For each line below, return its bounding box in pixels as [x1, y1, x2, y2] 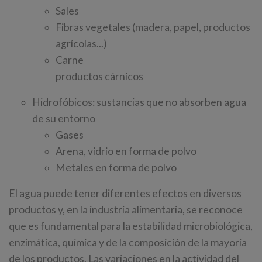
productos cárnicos [56, 70, 143, 83]
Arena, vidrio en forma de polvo [56, 145, 196, 158]
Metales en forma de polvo [56, 161, 177, 174]
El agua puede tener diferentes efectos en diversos [9, 187, 242, 200]
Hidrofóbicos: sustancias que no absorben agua [32, 96, 246, 109]
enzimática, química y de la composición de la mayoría [9, 236, 247, 249]
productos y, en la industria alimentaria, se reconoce [9, 204, 243, 216]
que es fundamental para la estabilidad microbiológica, [9, 220, 253, 233]
